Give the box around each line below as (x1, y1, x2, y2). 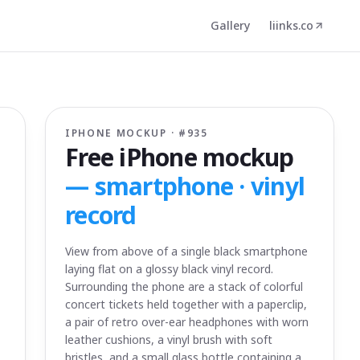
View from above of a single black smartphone (65, 243, 308, 259)
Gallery (211, 18, 250, 33)
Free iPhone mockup (65, 141, 294, 174)
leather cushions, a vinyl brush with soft (65, 332, 272, 347)
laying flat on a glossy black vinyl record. (65, 261, 273, 276)
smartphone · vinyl (94, 170, 305, 202)
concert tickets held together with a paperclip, (65, 297, 307, 312)
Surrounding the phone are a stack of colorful (65, 279, 303, 294)
